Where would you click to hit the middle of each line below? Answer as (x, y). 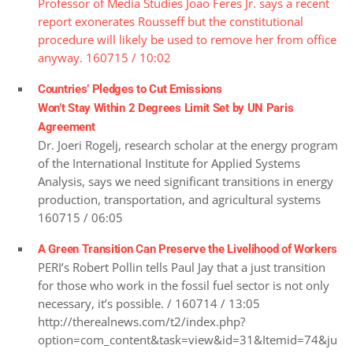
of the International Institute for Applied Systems (169, 163)
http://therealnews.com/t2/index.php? (141, 321)
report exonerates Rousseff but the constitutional (171, 21)
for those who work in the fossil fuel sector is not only (184, 285)
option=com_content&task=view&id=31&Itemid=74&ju (188, 339)
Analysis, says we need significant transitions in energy (186, 181)
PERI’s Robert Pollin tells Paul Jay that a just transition (182, 267)
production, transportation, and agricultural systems (179, 199)
